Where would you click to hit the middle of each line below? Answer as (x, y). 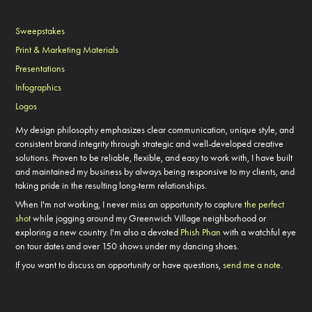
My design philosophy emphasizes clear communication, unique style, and (155, 130)
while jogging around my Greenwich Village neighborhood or (149, 218)
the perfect (265, 204)
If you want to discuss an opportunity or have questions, (119, 265)
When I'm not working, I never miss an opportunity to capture (130, 204)
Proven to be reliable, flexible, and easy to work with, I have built (172, 158)
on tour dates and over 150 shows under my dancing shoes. (127, 246)
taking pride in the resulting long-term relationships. (111, 186)
